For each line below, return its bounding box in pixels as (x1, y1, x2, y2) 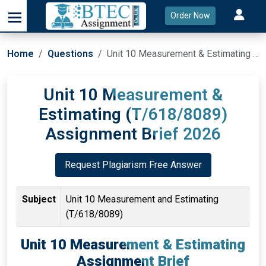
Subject (22, 194, 56, 205)
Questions (47, 48, 93, 59)
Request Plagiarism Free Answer (64, 159, 202, 170)
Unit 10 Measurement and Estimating (66, 194, 218, 205)
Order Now (170, 11, 210, 20)
